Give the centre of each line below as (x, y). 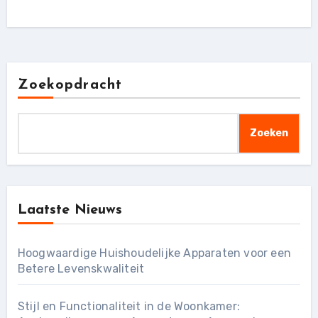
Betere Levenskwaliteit (81, 269)
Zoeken (269, 133)
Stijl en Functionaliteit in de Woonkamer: (128, 306)
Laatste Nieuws (70, 210)
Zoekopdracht (70, 85)
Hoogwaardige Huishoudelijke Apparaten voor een (154, 253)
